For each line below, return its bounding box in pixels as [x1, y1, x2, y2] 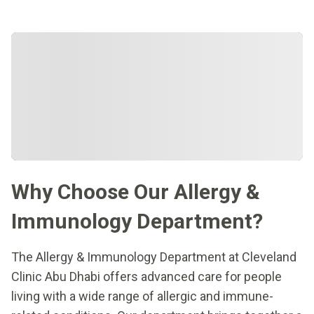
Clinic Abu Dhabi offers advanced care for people [11, 268, 282, 284]
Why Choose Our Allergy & [11, 179, 260, 204]
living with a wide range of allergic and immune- [11, 288, 273, 303]
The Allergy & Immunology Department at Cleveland [11, 249, 296, 264]
